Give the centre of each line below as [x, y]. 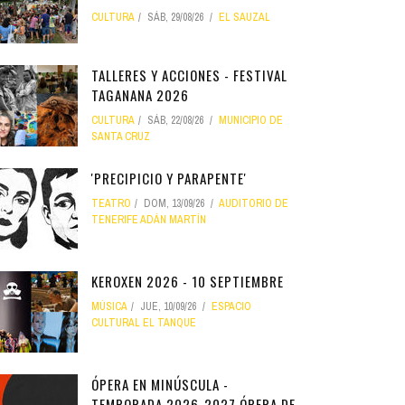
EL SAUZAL [245, 17]
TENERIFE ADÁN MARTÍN [149, 220]
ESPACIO [231, 306]
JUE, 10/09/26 [168, 306]
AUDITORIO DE [254, 203]
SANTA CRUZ [121, 137]
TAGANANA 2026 [140, 95]
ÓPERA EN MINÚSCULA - [160, 384]
